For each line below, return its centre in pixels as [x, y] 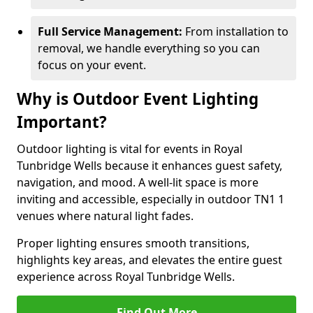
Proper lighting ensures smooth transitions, [133, 243]
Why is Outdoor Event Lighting [138, 99]
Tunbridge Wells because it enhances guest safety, [150, 166]
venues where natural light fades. [105, 216]
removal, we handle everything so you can [149, 48]
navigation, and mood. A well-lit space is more [138, 182]
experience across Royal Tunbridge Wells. [126, 277]
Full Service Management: [110, 31]
